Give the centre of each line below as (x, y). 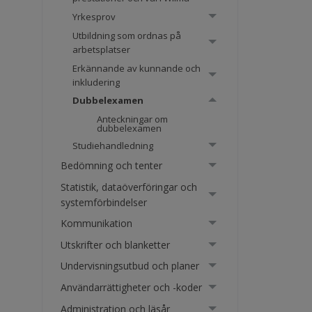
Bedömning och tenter (112, 165)
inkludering (96, 82)
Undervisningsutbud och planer (130, 266)
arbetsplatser (102, 49)
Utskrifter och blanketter (116, 244)
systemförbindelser (104, 202)
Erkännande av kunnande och (137, 68)
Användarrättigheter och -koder (132, 287)
